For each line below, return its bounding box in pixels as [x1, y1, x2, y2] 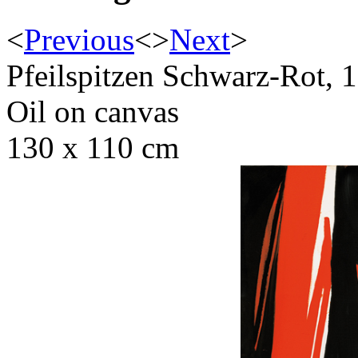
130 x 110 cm [6, 130, 179, 165]
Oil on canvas [6, 94, 179, 129]
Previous [24, 22, 134, 58]
